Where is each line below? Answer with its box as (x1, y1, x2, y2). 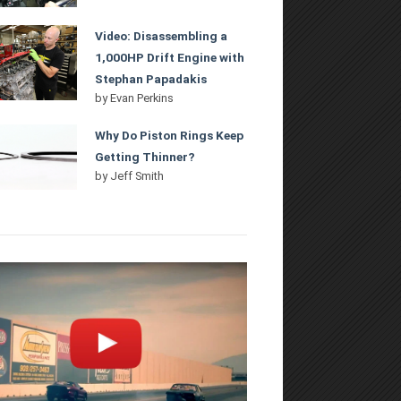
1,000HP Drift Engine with (95, 49, 245, 64)
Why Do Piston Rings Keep (95, 127, 244, 142)
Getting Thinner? (95, 149, 199, 164)
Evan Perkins (110, 90, 175, 105)
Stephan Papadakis (95, 71, 208, 86)
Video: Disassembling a (95, 28, 228, 43)
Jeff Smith (110, 168, 165, 183)
